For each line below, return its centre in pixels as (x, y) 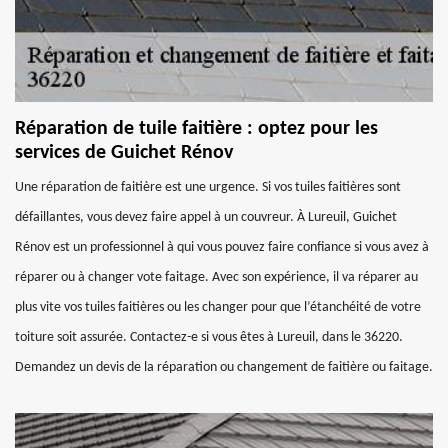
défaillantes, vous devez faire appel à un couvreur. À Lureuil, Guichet (206, 217)
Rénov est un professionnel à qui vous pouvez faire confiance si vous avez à (222, 247)
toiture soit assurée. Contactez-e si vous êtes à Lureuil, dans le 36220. (209, 337)
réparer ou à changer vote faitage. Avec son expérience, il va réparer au (216, 277)
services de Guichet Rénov (124, 153)
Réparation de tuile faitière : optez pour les (196, 129)
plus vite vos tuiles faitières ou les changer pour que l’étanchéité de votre (218, 307)
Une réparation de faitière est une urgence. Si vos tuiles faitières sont (208, 187)
